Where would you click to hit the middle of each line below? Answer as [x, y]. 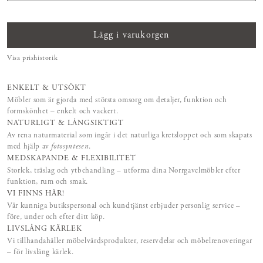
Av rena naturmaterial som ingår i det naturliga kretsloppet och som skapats [130, 136]
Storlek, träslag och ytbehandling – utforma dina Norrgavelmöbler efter [124, 171]
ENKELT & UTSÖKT [47, 89]
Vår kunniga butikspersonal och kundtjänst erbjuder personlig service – [124, 207]
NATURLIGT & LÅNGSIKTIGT [66, 124]
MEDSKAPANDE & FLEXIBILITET [72, 159]
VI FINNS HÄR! [36, 194]
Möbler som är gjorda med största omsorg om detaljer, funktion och [117, 101]
